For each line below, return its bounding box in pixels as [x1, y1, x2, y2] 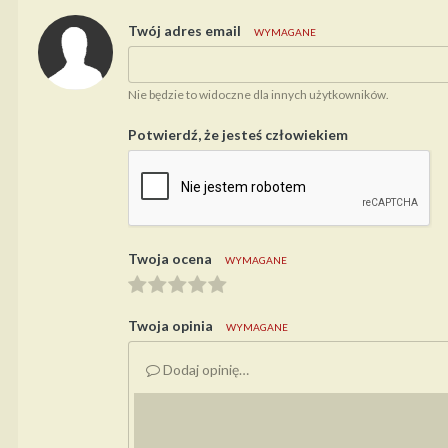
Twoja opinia [128, 316, 213, 334]
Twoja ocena [128, 249, 212, 267]
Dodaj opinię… [160, 360, 249, 378]
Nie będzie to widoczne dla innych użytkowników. [128, 86, 389, 102]
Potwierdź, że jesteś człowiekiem [128, 125, 348, 143]
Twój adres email [128, 21, 241, 39]
